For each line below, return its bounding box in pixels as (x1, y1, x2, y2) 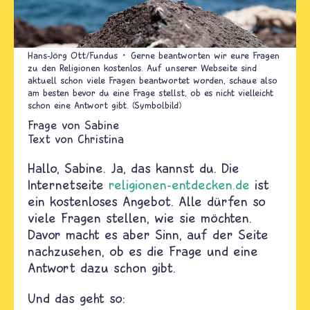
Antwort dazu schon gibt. (28, 259, 181, 275)
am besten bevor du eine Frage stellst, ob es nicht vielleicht (28, 86, 273, 98)
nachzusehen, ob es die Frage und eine (28, 242, 258, 259)
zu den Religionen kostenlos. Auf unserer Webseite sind (28, 62, 257, 73)
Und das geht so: (28, 289, 130, 306)
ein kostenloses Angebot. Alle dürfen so (28, 192, 266, 209)
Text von (28, 131, 73, 146)
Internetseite (28, 176, 109, 192)
